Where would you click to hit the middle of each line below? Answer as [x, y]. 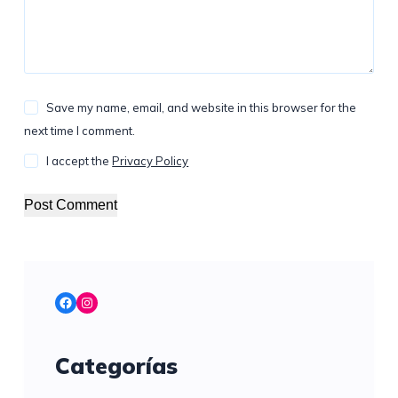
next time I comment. [79, 131]
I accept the [80, 161]
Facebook [89, 302]
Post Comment [70, 205]
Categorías [116, 366]
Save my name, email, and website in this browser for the [202, 108]
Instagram [111, 302]
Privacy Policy [151, 161]
